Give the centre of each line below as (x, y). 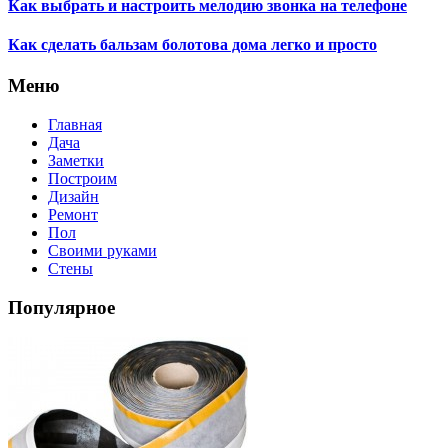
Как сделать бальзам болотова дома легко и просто (192, 44)
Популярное (61, 307)
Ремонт (73, 214)
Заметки (76, 160)
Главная (75, 124)
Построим (82, 178)
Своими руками (102, 250)
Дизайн (73, 196)
